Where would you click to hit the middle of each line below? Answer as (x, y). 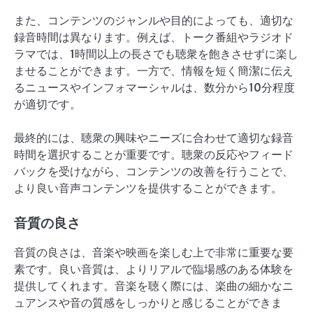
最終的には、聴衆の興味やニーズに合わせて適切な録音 (154, 137)
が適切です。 (48, 104)
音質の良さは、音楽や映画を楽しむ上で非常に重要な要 (154, 253)
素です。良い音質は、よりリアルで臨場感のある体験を (154, 269)
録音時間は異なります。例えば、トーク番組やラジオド (154, 37)
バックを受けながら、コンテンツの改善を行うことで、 (154, 171)
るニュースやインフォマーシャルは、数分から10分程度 (154, 87)
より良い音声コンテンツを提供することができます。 (148, 188)
